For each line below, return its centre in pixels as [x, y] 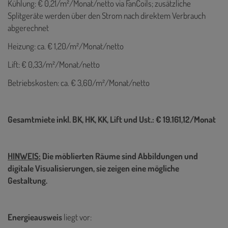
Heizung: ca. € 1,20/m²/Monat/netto [66, 46]
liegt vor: [78, 217]
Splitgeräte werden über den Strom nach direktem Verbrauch [107, 15]
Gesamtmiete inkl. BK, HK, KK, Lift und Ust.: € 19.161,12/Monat [112, 119]
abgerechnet [28, 27]
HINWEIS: [24, 156]
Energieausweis [36, 217]
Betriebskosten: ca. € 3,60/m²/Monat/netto [79, 82]
